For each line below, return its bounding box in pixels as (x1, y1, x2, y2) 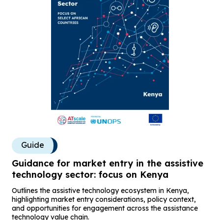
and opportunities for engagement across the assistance (12, 203, 198, 213)
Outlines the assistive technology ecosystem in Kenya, (12, 186, 189, 195)
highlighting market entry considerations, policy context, (12, 194, 196, 204)
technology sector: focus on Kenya (12, 168, 168, 180)
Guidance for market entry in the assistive (12, 157, 203, 169)
